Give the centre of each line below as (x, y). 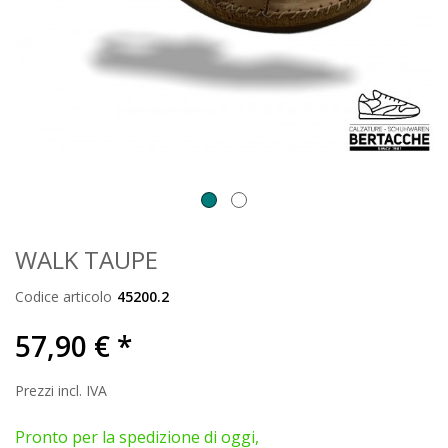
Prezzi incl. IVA (61, 390)
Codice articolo (63, 296)
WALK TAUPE (86, 259)
